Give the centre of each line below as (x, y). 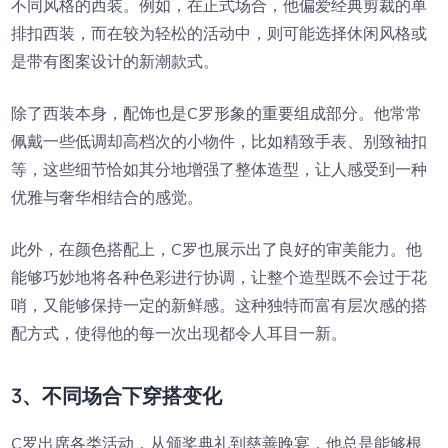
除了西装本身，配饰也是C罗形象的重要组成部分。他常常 (217, 113)
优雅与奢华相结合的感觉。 (107, 197)
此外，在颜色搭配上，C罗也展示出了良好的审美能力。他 (217, 249)
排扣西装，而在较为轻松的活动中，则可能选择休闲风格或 (219, 33)
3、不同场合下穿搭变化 (117, 395)
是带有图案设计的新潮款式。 (115, 61)
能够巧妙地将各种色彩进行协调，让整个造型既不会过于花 (219, 277)
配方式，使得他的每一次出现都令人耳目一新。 (179, 333)
